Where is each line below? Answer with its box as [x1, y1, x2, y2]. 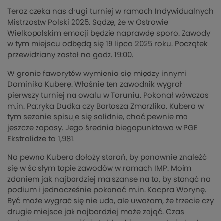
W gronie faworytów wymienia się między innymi [7, 70, 186, 78]
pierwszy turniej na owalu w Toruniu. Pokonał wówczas [7, 92, 209, 100]
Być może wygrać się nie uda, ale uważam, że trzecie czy [7, 197, 214, 205]
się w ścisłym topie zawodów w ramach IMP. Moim [7, 165, 191, 173]
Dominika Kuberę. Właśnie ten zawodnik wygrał [7, 81, 182, 89]
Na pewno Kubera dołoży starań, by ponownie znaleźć [7, 154, 207, 162]
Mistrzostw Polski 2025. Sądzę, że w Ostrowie [7, 19, 168, 27]
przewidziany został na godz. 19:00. [7, 51, 133, 59]
